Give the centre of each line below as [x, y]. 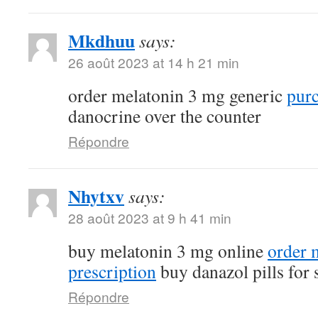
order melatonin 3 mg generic [177, 95]
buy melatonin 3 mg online [168, 250]
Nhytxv [96, 196]
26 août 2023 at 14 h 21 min [154, 62]
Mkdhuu [102, 40]
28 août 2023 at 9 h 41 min [150, 217]
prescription [112, 271]
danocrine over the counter [165, 115]
